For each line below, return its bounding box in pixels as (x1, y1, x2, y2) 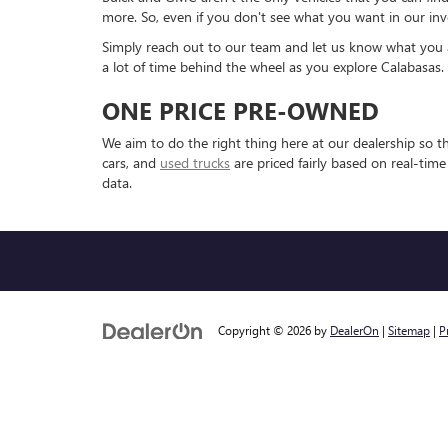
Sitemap (388, 322, 430, 338)
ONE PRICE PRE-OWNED (102, 94, 379, 126)
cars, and (102, 153, 160, 172)
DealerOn (330, 322, 379, 338)
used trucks (160, 153, 230, 172)
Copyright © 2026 (218, 322, 314, 338)
